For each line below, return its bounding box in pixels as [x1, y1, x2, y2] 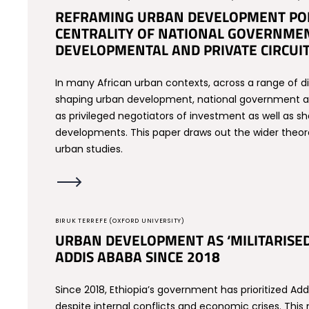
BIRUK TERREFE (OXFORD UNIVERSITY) [55, 217, 185, 225]
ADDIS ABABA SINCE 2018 [55, 246, 220, 268]
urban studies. [55, 142, 123, 156]
